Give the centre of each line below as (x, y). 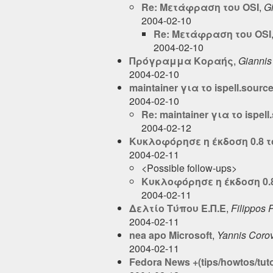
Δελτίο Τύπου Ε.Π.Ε (178, 208)
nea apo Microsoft (171, 235)
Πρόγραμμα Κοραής (181, 60)
